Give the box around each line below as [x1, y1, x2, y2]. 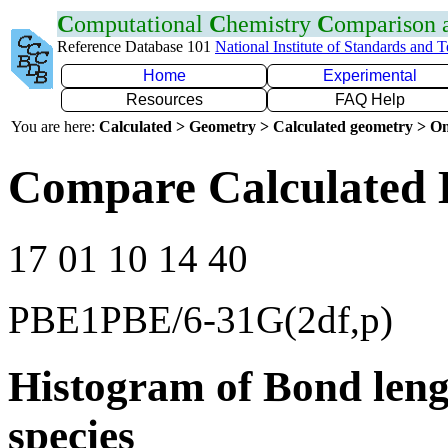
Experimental [323, 67, 417, 84]
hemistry [226, 11, 317, 37]
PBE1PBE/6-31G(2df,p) [8, 297, 393, 341]
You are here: [11, 118, 99, 135]
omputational [74, 11, 209, 37]
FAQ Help [335, 91, 405, 108]
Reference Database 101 [57, 38, 215, 55]
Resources [125, 91, 203, 108]
